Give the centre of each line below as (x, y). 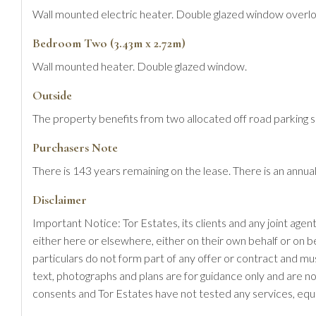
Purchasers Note (75, 147)
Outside (52, 95)
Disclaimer (60, 199)
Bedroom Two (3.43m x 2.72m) (109, 43)
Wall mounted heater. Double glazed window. (140, 66)
